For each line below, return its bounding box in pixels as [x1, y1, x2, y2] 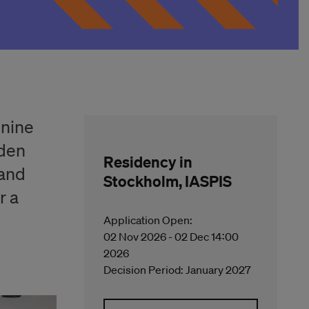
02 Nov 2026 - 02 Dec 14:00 [103, 230, 239, 243]
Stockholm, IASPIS [103, 171, 232, 191]
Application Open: [103, 213, 192, 227]
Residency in [103, 152, 192, 172]
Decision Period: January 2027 [103, 263, 251, 277]
